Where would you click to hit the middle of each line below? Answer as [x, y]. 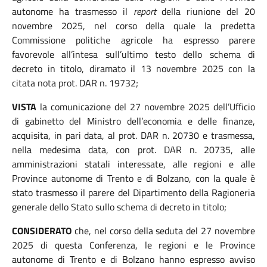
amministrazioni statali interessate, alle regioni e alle [133, 164]
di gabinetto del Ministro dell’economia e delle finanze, [133, 121]
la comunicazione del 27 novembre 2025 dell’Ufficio [146, 107]
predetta [238, 26]
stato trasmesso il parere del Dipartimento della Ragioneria [133, 193]
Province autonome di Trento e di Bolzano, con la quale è [133, 178]
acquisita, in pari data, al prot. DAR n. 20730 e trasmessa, [133, 135]
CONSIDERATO [42, 231]
